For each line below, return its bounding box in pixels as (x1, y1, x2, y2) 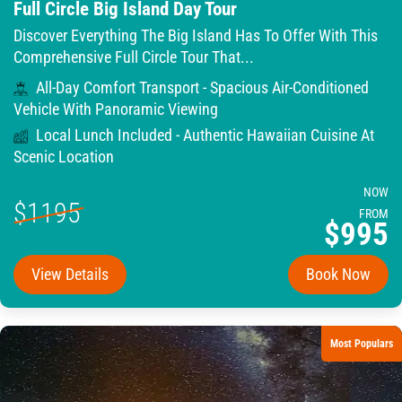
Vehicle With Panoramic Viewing (13, 100, 218, 118)
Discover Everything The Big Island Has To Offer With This (13, 27, 378, 45)
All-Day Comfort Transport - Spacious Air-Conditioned (32, 79, 369, 97)
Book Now (306, 265, 371, 284)
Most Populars (330, 337, 393, 350)
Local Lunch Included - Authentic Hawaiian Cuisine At (32, 127, 374, 144)
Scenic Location (13, 148, 114, 166)
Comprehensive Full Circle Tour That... (13, 48, 254, 66)
